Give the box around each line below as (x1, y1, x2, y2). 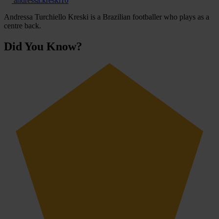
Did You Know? (4, 40, 82, 53)
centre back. (4, 22, 41, 30)
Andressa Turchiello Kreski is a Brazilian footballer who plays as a (4, 13, 209, 22)
